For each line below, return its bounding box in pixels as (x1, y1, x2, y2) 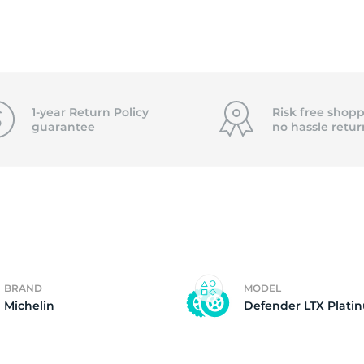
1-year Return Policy (31, 105, 149, 119)
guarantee (31, 119, 95, 134)
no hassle (271, 119, 331, 134)
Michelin (4, 298, 54, 313)
